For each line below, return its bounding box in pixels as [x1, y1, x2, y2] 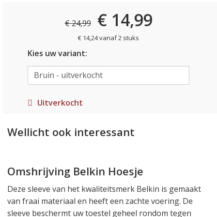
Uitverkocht [37, 97, 83, 108]
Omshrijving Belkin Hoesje [7, 164, 143, 178]
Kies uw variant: [27, 48, 87, 59]
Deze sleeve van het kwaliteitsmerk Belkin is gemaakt [7, 183, 201, 194]
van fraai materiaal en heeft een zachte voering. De [7, 195, 193, 206]
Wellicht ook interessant [7, 124, 135, 139]
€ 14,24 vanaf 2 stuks [78, 33, 139, 42]
